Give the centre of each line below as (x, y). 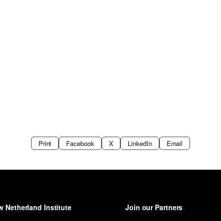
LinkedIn (140, 143)
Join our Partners (154, 207)
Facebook (80, 143)
